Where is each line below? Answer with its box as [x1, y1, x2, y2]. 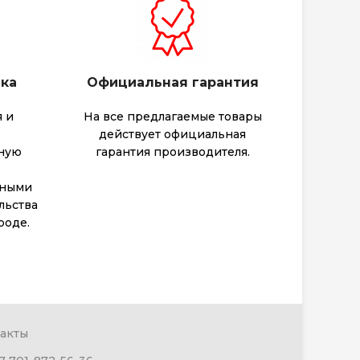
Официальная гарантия [86, 75, 259, 91]
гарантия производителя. [95, 145, 250, 160]
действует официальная [99, 127, 247, 142]
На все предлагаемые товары [83, 109, 262, 125]
